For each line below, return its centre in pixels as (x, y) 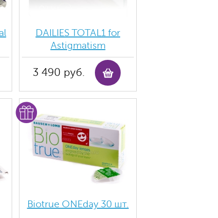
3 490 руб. (58, 73)
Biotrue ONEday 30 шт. (78, 204)
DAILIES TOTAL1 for (78, 33)
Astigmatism (78, 45)
